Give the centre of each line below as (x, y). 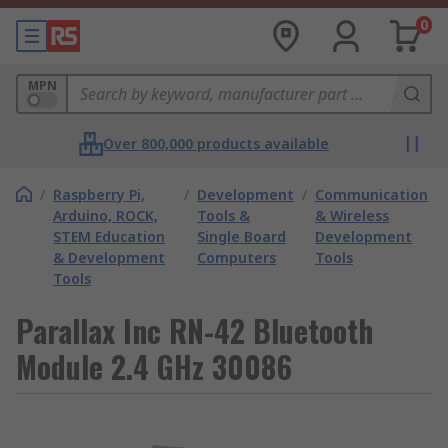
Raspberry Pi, (99, 194)
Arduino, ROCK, (105, 215)
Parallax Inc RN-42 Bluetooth (194, 330)
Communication (371, 194)
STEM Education (109, 236)
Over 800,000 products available (216, 143)
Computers (236, 257)
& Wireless (352, 215)
